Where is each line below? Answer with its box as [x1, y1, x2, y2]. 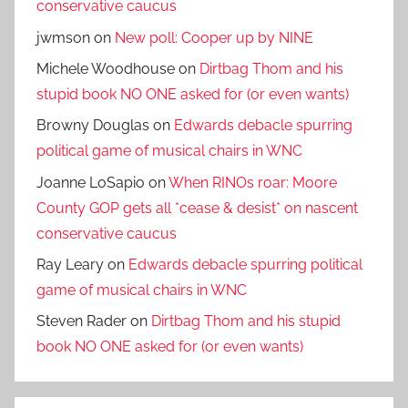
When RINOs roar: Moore [168, 173, 337, 191]
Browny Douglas [36, 117, 149, 135]
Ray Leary [36, 256, 104, 274]
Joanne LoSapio [36, 173, 145, 191]
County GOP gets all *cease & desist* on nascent [36, 199, 358, 217]
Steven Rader [36, 312, 127, 331]
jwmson [36, 28, 90, 46]
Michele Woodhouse [36, 60, 175, 78]
